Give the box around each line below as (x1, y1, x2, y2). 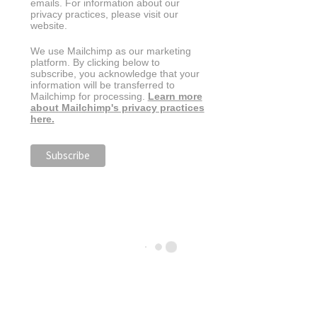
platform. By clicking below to (30, 57, 160, 68)
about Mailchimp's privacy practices (30, 102, 204, 113)
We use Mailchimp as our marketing (30, 45, 191, 57)
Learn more (147, 91, 202, 102)
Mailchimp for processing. (30, 91, 148, 102)
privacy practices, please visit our (30, 8, 178, 21)
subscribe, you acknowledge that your (30, 68, 200, 79)
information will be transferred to (30, 79, 175, 91)
